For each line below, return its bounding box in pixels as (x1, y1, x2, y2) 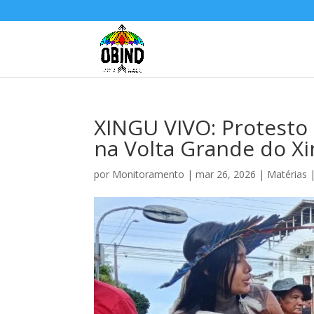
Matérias (267, 168, 308, 181)
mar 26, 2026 (196, 168, 257, 181)
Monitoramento (112, 168, 185, 181)
